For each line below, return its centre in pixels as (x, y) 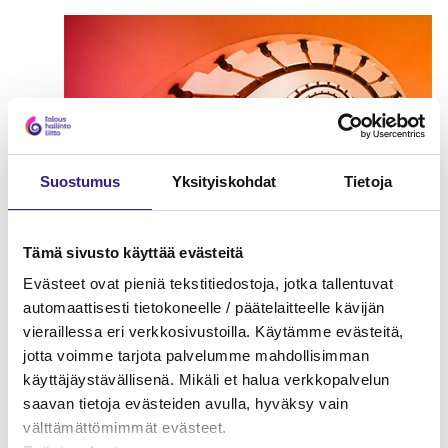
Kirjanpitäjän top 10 (161, 297)
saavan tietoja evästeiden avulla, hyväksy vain (185, 403)
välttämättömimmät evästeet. (125, 427)
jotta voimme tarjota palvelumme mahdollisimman (196, 355)
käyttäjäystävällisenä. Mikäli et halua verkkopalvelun (206, 379)
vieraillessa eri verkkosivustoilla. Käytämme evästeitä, (213, 331)
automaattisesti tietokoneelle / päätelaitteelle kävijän (204, 307)
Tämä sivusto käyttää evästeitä (133, 252)
